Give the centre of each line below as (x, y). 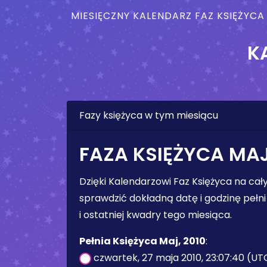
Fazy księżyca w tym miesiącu (149, 115)
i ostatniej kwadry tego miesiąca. (156, 215)
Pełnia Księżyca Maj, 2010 (142, 241)
